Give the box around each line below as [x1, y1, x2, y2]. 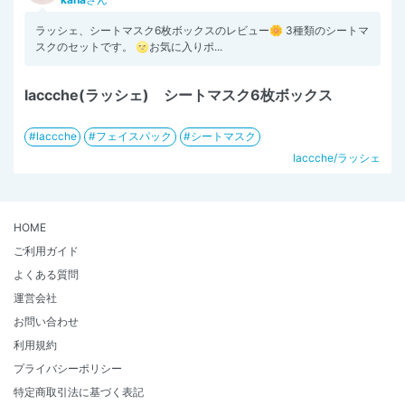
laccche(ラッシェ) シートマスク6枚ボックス [24, 85, 333, 104]
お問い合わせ [14, 314, 79, 328]
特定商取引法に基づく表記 [14, 384, 144, 399]
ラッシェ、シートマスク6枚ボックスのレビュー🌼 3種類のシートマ [35, 23, 369, 37]
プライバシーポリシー [14, 361, 122, 375]
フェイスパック [95, 129, 172, 144]
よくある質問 [14, 267, 79, 281]
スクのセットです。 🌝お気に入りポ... [35, 39, 222, 53]
